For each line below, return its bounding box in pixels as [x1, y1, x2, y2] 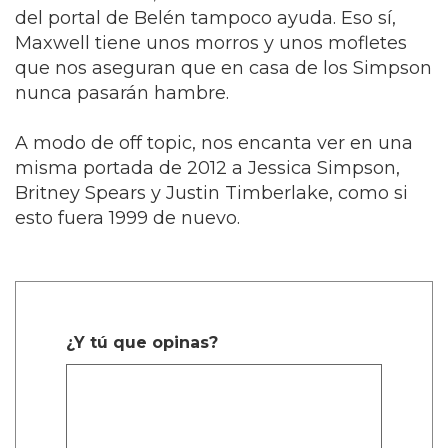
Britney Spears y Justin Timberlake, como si [15, 182, 408, 205]
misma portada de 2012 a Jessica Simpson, [15, 157, 400, 180]
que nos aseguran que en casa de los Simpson [15, 57, 432, 80]
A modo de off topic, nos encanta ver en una [15, 132, 413, 155]
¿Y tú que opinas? [66, 333, 218, 353]
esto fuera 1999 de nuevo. [15, 207, 240, 230]
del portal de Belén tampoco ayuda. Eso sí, [15, 7, 396, 30]
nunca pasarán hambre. [15, 82, 229, 105]
